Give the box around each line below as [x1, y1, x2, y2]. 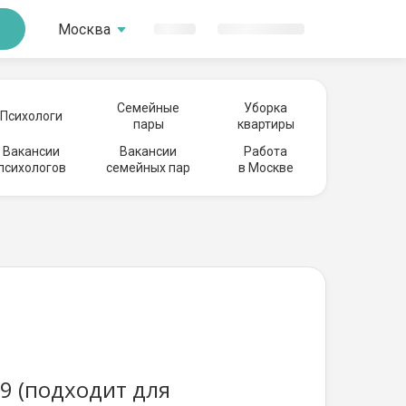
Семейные [117, 101, 180, 115]
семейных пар [106, 160, 191, 175]
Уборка [244, 101, 287, 115]
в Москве [237, 160, 294, 175]
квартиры [237, 117, 295, 131]
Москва [58, 20, 111, 38]
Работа [244, 144, 287, 159]
